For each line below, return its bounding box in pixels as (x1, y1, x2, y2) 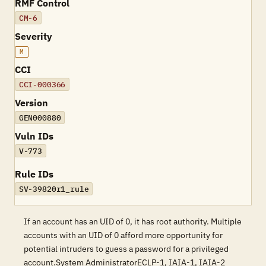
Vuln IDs (15, 130, 53, 142)
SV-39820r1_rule (18, 183, 89, 194)
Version (15, 97, 48, 109)
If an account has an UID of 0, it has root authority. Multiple (24, 216, 242, 227)
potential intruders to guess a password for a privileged (24, 243, 229, 254)
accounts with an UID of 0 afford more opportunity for (24, 230, 223, 240)
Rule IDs (15, 168, 53, 180)
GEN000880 (18, 112, 61, 123)
